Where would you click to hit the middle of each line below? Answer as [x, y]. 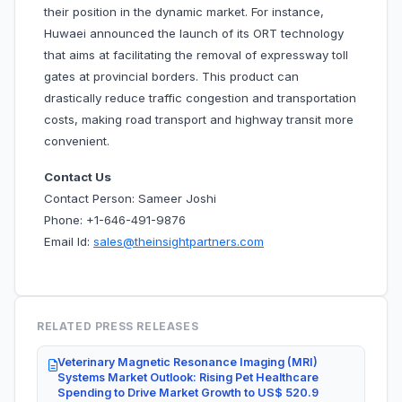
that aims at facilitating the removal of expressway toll [196, 55]
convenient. [77, 141]
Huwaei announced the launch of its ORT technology [194, 34]
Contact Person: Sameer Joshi [132, 199]
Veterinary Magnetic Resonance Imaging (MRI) [188, 363]
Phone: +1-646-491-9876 [115, 220]
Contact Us [78, 177]
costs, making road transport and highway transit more [199, 120]
